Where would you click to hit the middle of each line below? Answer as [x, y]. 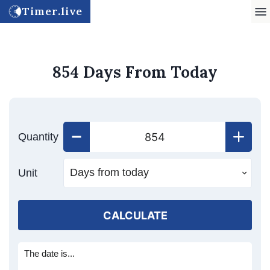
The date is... [49, 253]
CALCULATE [135, 215]
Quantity [38, 137]
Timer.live [52, 11]
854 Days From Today [135, 72]
